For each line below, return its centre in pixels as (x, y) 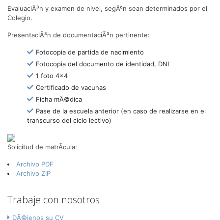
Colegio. (20, 17)
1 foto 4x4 (52, 75)
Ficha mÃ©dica (59, 99)
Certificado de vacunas (71, 87)
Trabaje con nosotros (54, 199)
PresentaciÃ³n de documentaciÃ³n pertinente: (79, 35)
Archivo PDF (35, 164)
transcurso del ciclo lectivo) (69, 120)
